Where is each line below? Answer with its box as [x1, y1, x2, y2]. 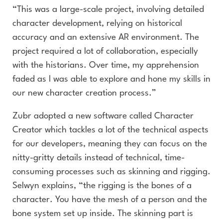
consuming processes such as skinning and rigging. [12, 168, 211, 176]
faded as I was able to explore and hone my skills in [12, 75, 211, 84]
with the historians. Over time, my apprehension [12, 61, 199, 70]
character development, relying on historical [12, 19, 182, 28]
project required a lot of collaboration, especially [12, 47, 198, 56]
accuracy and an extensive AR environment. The [12, 33, 199, 42]
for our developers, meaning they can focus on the [12, 140, 207, 148]
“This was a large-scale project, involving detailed [12, 5, 204, 14]
